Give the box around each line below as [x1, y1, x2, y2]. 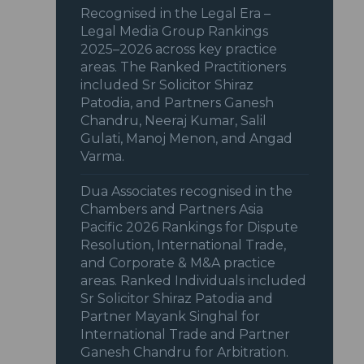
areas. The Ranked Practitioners [80, 59, 287, 76]
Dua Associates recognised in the [80, 184, 293, 200]
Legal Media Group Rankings [80, 24, 269, 40]
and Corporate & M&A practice [80, 255, 276, 271]
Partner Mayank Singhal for [80, 309, 261, 325]
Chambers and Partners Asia [80, 201, 264, 218]
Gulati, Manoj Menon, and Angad [80, 131, 293, 147]
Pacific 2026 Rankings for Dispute [80, 219, 299, 236]
